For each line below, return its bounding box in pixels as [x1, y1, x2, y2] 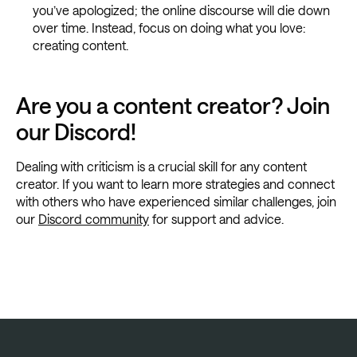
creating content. [32, 37, 128, 53]
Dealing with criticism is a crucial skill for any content [16, 158, 307, 174]
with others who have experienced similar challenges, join [16, 193, 336, 209]
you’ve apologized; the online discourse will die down [32, 2, 330, 18]
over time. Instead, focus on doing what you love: [32, 19, 305, 35]
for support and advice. [149, 210, 284, 226]
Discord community [38, 210, 149, 226]
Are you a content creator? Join [16, 92, 330, 118]
